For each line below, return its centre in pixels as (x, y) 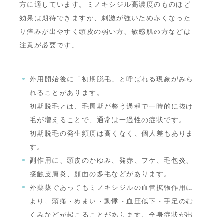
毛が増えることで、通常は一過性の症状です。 (108, 119)
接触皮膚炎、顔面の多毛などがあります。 (101, 174)
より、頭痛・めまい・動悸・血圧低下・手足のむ (112, 201)
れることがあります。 (67, 92)
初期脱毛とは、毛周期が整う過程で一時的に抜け (112, 106)
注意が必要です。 (49, 45)
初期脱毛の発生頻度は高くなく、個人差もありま (112, 133)
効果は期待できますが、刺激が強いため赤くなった (105, 18)
